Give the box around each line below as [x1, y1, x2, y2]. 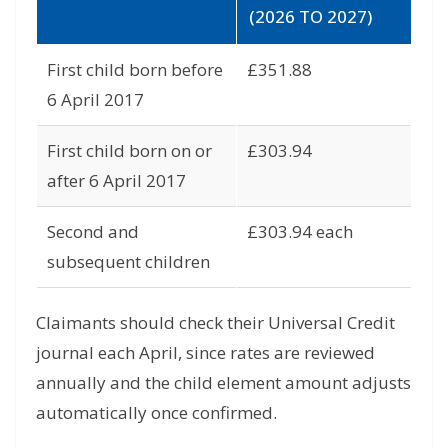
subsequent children [47, 249, 210, 273]
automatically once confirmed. [36, 400, 277, 424]
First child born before [47, 57, 223, 81]
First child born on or [47, 138, 212, 162]
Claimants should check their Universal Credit [36, 310, 395, 334]
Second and [47, 219, 139, 243]
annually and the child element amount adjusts [36, 370, 411, 394]
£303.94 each [247, 219, 353, 243]
